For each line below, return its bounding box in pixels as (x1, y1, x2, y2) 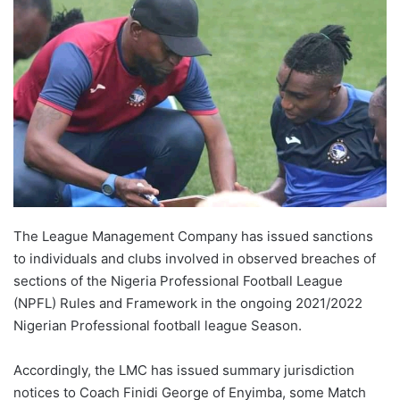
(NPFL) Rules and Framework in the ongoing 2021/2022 (13, 295, 362, 312)
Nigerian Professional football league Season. (13, 317, 302, 335)
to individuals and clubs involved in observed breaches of (13, 250, 376, 268)
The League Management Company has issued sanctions (13, 228, 373, 246)
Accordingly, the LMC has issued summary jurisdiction (13, 362, 354, 379)
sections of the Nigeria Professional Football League (13, 272, 343, 290)
